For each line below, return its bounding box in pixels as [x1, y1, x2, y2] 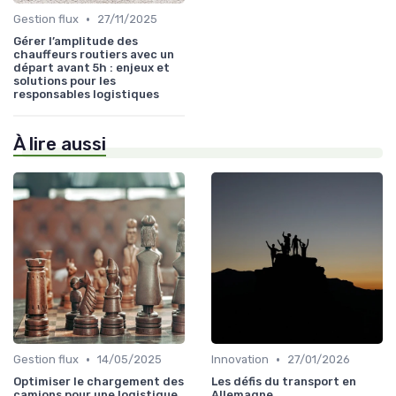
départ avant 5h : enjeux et [13, 61, 170, 75]
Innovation [211, 353, 269, 367]
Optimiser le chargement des [13, 375, 184, 389]
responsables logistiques [13, 88, 159, 102]
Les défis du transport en [211, 375, 356, 389]
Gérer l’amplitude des [13, 34, 138, 49]
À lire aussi [13, 133, 106, 156]
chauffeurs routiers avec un [13, 48, 174, 62]
